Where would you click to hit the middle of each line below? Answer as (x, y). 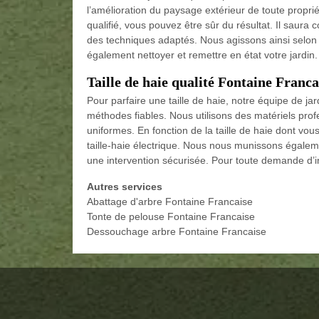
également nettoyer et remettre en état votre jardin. (202, 54)
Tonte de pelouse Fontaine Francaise (171, 216)
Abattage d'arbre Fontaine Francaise (170, 201)
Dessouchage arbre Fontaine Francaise (177, 231)
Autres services (125, 186)
